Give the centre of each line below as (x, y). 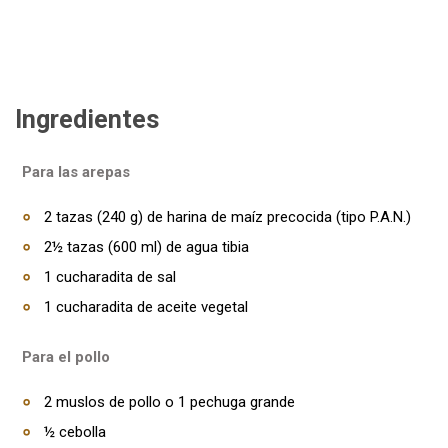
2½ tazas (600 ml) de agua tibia (146, 247)
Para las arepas (76, 172)
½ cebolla (75, 432)
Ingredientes (87, 119)
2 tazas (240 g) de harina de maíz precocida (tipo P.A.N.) (227, 217)
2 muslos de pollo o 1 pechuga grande (169, 402)
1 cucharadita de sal (110, 277)
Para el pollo (66, 357)
